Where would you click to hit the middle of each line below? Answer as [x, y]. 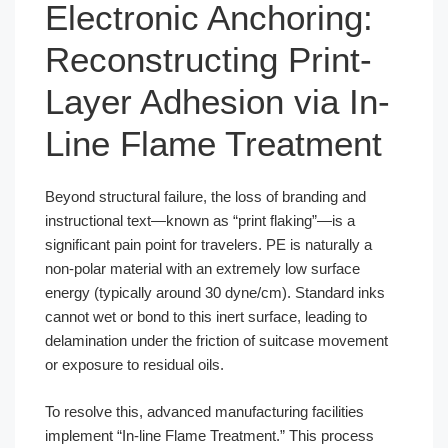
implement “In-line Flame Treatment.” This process [209, 435]
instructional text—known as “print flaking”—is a [200, 220]
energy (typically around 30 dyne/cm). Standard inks [215, 292]
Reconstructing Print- [208, 59]
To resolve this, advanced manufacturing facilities [204, 411]
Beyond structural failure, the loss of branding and [205, 196]
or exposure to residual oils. [134, 364]
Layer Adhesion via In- [217, 101]
